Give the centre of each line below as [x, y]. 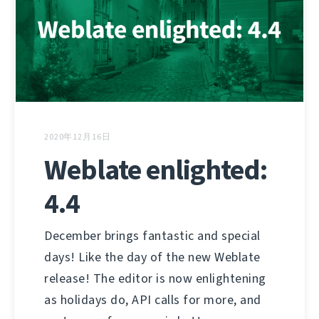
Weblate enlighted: [156, 170]
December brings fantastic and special [152, 236]
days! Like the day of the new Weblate [152, 257]
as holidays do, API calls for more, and [153, 300]
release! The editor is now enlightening [155, 279]
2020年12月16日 [78, 137]
